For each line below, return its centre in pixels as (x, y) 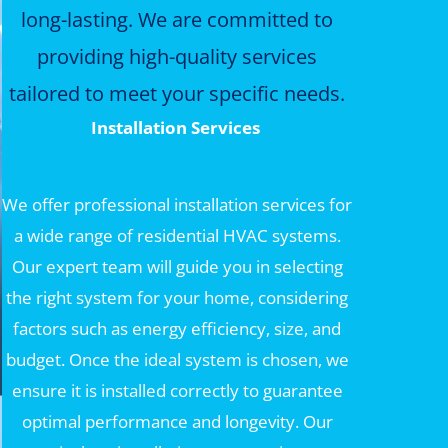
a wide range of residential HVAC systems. (177, 236)
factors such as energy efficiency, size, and (177, 329)
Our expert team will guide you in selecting (177, 267)
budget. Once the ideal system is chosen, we (177, 360)
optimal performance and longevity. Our (177, 422)
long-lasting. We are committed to (177, 19)
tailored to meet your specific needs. (177, 93)
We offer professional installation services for (177, 205)
